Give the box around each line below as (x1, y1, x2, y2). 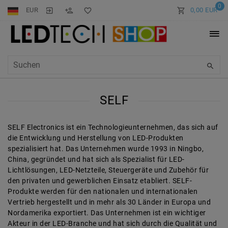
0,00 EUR (190, 6, 218, 14)
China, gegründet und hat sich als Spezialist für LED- (8, 155, 185, 164)
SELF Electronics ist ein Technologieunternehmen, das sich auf (8, 123, 218, 132)
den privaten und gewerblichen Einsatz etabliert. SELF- (8, 177, 192, 185)
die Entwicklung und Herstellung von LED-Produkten (8, 134, 184, 142)
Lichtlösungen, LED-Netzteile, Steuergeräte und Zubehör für (8, 166, 209, 175)
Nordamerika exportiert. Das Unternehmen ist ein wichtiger (8, 209, 206, 217)
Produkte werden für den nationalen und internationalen (8, 187, 197, 196)
